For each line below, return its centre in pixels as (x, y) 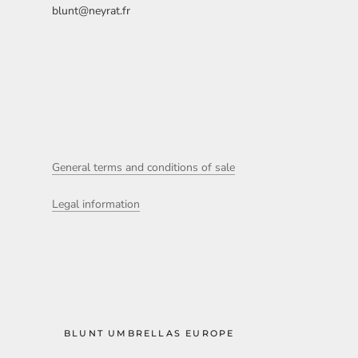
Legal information (96, 204)
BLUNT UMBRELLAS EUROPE (149, 333)
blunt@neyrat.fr (91, 11)
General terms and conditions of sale (143, 168)
